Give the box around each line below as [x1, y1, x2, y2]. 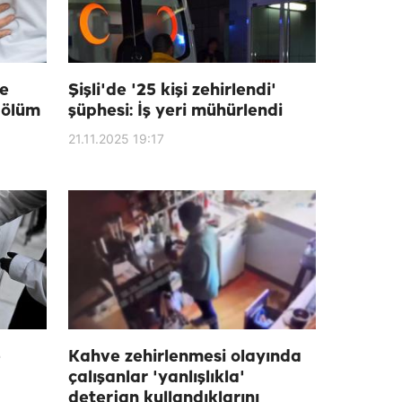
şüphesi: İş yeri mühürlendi [68, 102, 283, 120]
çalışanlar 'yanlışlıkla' [68, 369, 245, 387]
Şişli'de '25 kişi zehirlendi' [68, 82, 276, 100]
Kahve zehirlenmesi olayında [68, 348, 301, 366]
